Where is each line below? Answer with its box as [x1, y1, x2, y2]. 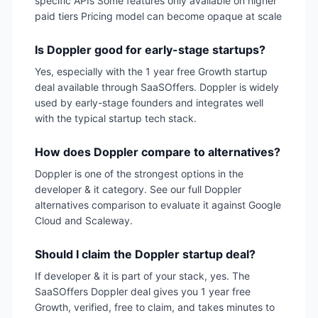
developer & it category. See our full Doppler [35, 182, 241, 195]
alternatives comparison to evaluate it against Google [35, 198, 281, 211]
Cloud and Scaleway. [35, 214, 133, 226]
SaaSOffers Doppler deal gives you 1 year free [35, 285, 251, 297]
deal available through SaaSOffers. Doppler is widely [35, 80, 279, 93]
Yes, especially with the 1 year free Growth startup [35, 65, 268, 77]
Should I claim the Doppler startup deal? [35, 246, 256, 261]
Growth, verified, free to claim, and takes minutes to [35, 300, 275, 313]
